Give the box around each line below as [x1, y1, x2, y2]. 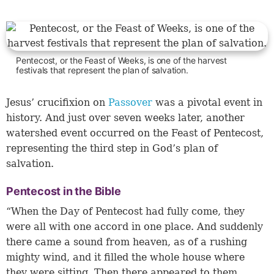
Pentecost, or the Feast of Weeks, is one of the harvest [16, 55, 227, 66]
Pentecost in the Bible [6, 185, 121, 198]
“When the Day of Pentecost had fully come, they [6, 206, 245, 218]
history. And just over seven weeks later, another [6, 112, 245, 124]
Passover [108, 97, 152, 109]
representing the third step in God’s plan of [6, 143, 218, 155]
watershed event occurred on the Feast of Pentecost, [6, 127, 264, 139]
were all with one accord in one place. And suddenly [6, 221, 263, 233]
